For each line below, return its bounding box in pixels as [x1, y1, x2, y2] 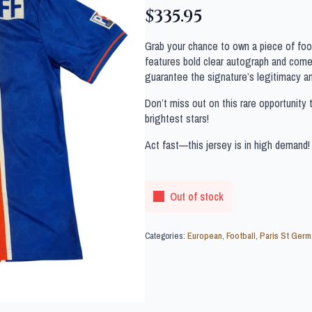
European [187, 230, 222, 242]
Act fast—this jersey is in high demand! [145, 137, 310, 153]
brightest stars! [145, 111, 209, 126]
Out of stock [170, 189, 224, 204]
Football [226, 230, 256, 242]
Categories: [145, 230, 187, 242]
